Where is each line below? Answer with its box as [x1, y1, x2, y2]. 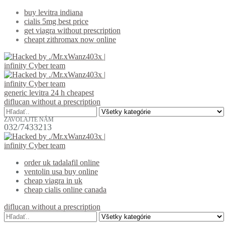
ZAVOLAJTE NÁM [4, 116, 54, 123]
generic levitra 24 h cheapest [4, 88, 94, 97]
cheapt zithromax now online [24, 35, 116, 44]
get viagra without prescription [24, 26, 121, 35]
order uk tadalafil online [24, 158, 99, 167]
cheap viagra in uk [24, 176, 82, 185]
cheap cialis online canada [24, 185, 106, 194]
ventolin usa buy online [24, 167, 98, 176]
